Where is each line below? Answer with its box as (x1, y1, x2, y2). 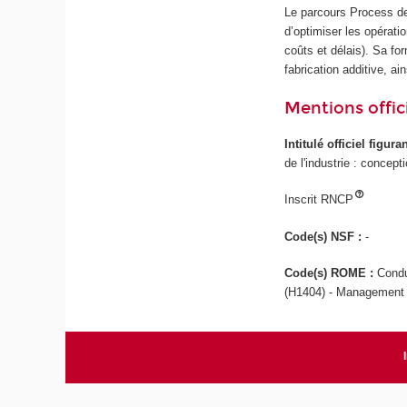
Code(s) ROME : (284, 266, 378, 280)
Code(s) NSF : (284, 229, 366, 243)
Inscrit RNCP (284, 193, 354, 206)
